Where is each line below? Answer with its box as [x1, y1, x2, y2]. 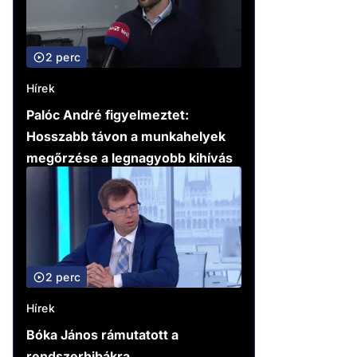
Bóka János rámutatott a [26, 327, 178, 343]
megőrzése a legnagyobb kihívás [26, 150, 233, 167]
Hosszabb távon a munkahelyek [26, 128, 226, 145]
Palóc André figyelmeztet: [26, 107, 189, 124]
